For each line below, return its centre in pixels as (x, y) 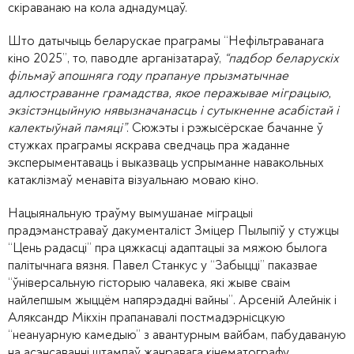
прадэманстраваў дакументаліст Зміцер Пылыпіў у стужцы (173, 231)
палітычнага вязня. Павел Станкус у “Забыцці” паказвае (163, 265)
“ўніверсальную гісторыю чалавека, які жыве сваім (149, 283)
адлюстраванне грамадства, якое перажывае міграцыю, (169, 93)
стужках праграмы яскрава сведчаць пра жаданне (149, 145)
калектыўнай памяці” (67, 128)
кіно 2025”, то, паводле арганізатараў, (116, 58)
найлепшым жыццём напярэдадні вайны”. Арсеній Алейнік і (172, 300)
